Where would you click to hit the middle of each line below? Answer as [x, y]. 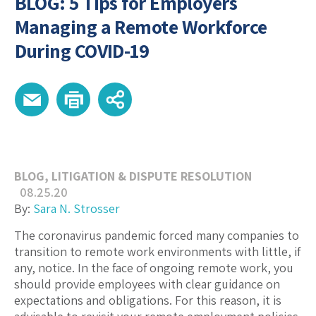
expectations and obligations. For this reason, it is [148, 300]
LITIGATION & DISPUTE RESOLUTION [152, 176]
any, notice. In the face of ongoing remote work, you [154, 268]
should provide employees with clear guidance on [147, 284]
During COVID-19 [82, 51]
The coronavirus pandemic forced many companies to [157, 236]
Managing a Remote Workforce [141, 27]
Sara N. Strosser [77, 209]
